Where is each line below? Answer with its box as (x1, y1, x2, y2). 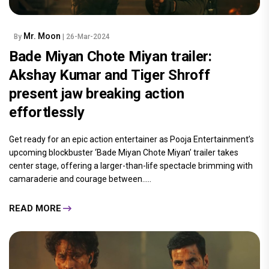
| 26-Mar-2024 (62, 32, 110, 41)
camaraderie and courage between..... (9, 174, 151, 184)
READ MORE (9, 202, 61, 214)
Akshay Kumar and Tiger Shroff (9, 67, 210, 84)
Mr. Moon (23, 31, 62, 41)
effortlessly (9, 104, 85, 121)
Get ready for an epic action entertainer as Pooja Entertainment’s (9, 134, 254, 145)
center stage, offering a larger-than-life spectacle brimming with (9, 161, 253, 171)
